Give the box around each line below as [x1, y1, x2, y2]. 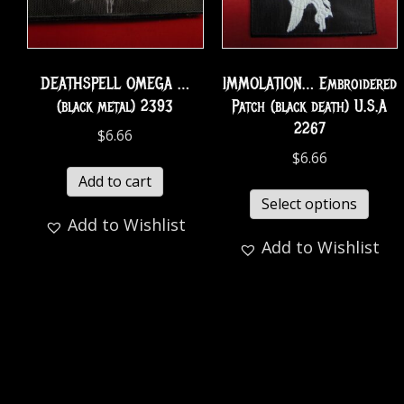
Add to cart [78, 171, 152, 192]
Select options [262, 194, 358, 215]
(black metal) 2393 [57, 96, 174, 116]
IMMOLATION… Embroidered [222, 73, 397, 94]
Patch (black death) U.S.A [232, 96, 388, 116]
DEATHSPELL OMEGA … [41, 73, 190, 94]
